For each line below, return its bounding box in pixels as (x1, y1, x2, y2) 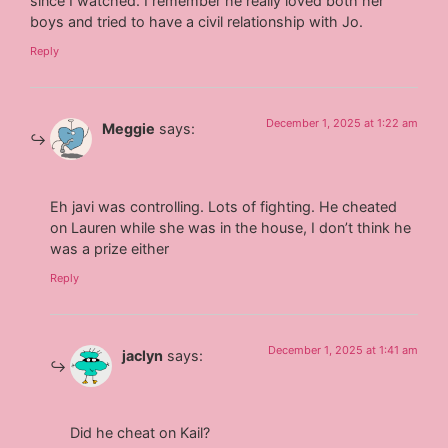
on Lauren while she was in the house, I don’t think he (50, 218, 412, 236)
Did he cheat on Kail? (70, 424, 211, 442)
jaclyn (122, 346, 164, 364)
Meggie (102, 120, 156, 138)
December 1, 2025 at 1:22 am (265, 116, 418, 131)
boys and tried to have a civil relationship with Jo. (30, 12, 364, 30)
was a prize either (50, 239, 170, 257)
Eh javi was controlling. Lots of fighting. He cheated (50, 197, 398, 215)
